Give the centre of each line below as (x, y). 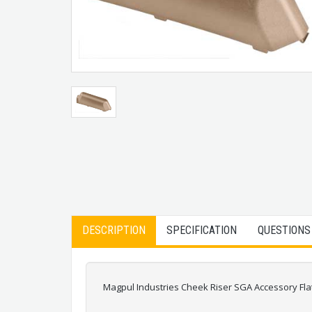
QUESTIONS (284, 230)
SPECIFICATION (202, 230)
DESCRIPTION (114, 230)
